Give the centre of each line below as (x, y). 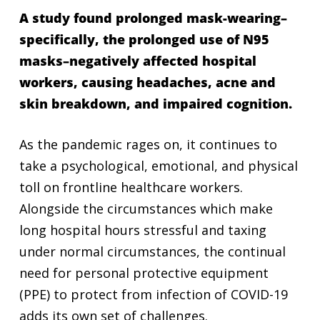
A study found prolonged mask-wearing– (153, 18)
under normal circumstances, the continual (152, 251)
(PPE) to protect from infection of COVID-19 (153, 294)
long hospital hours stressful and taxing (142, 230)
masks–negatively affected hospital (137, 61)
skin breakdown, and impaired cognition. (155, 104)
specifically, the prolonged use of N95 (144, 39)
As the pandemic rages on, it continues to (148, 144)
